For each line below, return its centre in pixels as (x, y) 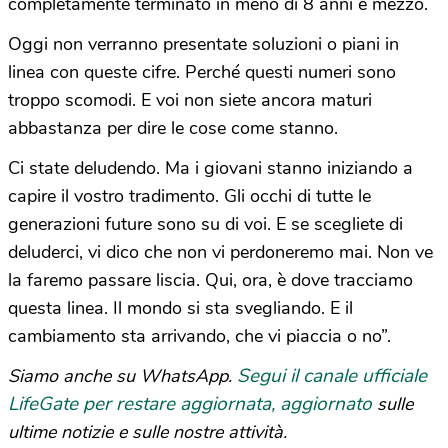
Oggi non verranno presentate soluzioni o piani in (203, 44)
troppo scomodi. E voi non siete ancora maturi (190, 100)
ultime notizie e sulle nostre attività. (147, 432)
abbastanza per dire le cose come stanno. (173, 128)
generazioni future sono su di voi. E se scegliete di (205, 224)
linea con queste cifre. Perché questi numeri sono (202, 72)
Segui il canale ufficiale (332, 376)
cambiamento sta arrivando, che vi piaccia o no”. (199, 336)
